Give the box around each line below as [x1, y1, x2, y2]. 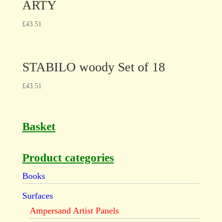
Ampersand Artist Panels [29, 206, 119, 216]
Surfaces [22, 191, 53, 201]
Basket [22, 120, 55, 133]
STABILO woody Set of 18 [22, 59, 165, 74]
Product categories [22, 151, 114, 165]
